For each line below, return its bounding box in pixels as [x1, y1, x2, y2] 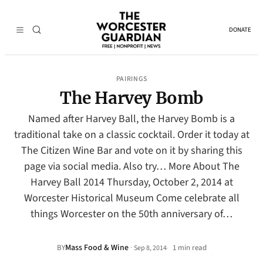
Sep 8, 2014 [133, 242, 167, 253]
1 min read [170, 242, 207, 253]
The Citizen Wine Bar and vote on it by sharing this [21, 143, 242, 158]
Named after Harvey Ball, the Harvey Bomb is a [28, 112, 235, 126]
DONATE [229, 25, 251, 34]
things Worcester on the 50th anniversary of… [31, 207, 232, 221]
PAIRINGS [116, 74, 147, 84]
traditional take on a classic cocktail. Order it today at [14, 127, 249, 142]
